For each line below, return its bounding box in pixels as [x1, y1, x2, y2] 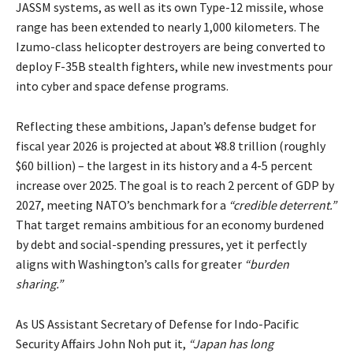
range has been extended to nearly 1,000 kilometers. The [16, 19, 320, 35]
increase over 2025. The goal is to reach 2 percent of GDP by [16, 177, 334, 194]
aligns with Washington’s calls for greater [16, 256, 244, 273]
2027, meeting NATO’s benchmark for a [16, 197, 229, 214]
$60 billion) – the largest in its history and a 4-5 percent [16, 158, 313, 174]
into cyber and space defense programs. [16, 78, 229, 95]
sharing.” [16, 276, 63, 292]
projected [111, 138, 163, 154]
